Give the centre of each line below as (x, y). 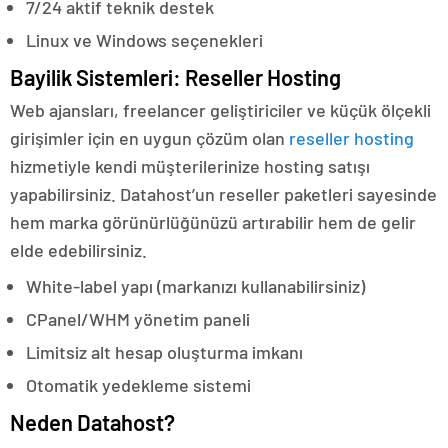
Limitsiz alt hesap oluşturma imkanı (164, 352)
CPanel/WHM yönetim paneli (138, 319)
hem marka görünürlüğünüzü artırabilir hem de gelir (213, 222)
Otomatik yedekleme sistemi (138, 385)
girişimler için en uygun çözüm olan (149, 138)
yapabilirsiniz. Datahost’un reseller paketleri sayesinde (223, 194)
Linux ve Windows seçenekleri (144, 40)
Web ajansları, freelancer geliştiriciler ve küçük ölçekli (220, 110)
